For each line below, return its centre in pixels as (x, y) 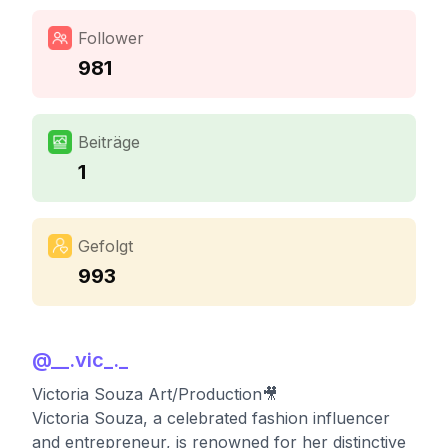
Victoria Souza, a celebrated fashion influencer (211, 418)
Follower (111, 38)
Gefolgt (105, 246)
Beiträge (109, 142)
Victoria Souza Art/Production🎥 (155, 394)
